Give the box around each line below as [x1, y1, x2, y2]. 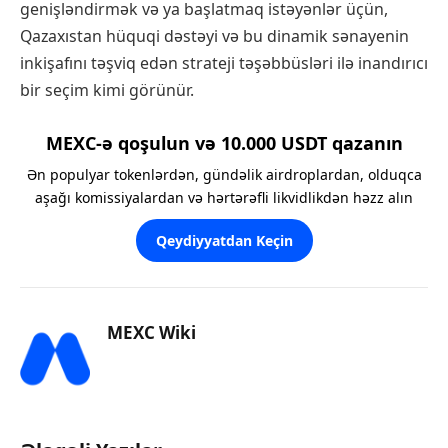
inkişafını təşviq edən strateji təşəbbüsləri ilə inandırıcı [20, 51, 428, 74]
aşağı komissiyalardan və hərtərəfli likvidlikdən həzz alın [35, 188, 413, 208]
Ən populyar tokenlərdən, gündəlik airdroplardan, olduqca [26, 165, 422, 185]
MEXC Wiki [107, 321, 196, 345]
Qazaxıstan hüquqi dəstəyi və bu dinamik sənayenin [20, 24, 409, 47]
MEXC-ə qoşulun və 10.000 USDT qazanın [45, 131, 403, 156]
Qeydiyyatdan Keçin [155, 231, 293, 251]
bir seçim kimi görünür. [20, 78, 194, 101]
